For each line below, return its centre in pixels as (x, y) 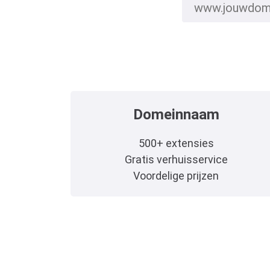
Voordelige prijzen (176, 175)
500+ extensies (176, 143)
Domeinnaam (176, 114)
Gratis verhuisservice (176, 159)
